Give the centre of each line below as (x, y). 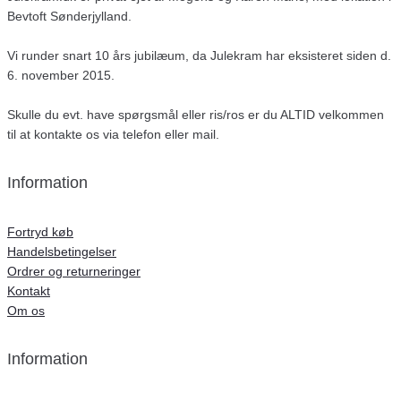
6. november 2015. (61, 75)
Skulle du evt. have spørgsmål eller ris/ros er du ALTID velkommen (196, 115)
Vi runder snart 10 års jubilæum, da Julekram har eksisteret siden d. (199, 55)
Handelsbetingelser (62, 252)
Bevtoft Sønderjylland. (69, 16)
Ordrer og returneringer (74, 272)
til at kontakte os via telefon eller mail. (113, 134)
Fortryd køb (40, 232)
